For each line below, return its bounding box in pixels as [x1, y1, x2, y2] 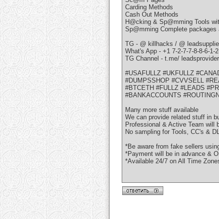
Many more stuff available [125, 106, 198, 114]
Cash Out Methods [125, 11, 178, 19]
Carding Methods [125, 3, 173, 11]
